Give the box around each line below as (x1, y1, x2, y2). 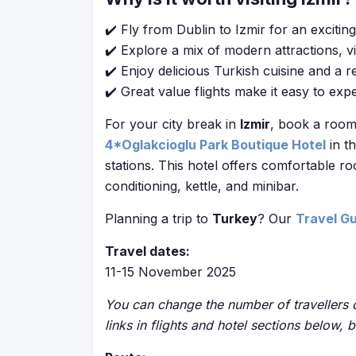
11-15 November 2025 (105, 264, 236, 280)
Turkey (212, 211, 257, 226)
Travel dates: (105, 243, 190, 259)
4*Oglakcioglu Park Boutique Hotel (105, 137, 326, 153)
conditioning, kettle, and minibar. (105, 178, 299, 194)
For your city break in (105, 116, 240, 132)
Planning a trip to (105, 211, 212, 226)
